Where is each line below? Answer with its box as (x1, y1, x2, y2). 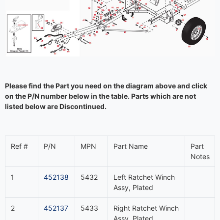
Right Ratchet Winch (113, 203, 179, 212)
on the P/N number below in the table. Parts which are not (5, 91, 196, 100)
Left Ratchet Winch (113, 172, 175, 181)
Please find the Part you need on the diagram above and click (5, 81, 207, 90)
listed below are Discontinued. (5, 102, 107, 110)
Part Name (113, 141, 148, 150)
